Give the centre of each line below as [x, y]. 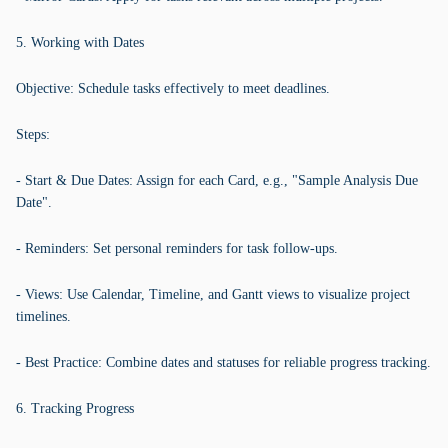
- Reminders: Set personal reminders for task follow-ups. [177, 248]
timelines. [43, 316]
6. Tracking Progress [75, 408]
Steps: [33, 134]
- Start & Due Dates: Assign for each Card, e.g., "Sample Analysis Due [217, 180]
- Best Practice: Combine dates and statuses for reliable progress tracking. [223, 362]
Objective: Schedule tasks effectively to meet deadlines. [173, 88]
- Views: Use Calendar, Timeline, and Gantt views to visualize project [213, 294]
